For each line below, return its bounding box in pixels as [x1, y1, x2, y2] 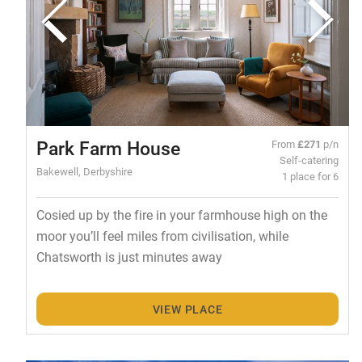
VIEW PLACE [152, 301, 223, 317]
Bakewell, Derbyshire [36, 164, 133, 179]
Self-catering [280, 153, 339, 167]
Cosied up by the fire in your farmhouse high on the [36, 206, 327, 224]
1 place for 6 [282, 169, 339, 183]
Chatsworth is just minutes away [36, 248, 222, 266]
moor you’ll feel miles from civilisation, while [36, 227, 288, 245]
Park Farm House [36, 136, 180, 161]
